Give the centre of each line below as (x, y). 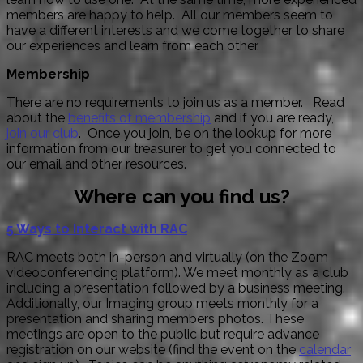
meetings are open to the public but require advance (163, 334)
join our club (43, 133)
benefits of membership (139, 117)
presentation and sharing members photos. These (155, 318)
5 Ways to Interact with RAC (97, 228)
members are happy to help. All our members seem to (170, 15)
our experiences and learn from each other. (133, 45)
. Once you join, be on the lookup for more (205, 133)
